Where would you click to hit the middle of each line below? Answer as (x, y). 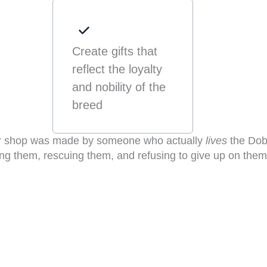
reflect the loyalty (117, 69)
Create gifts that (114, 51)
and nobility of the (119, 87)
